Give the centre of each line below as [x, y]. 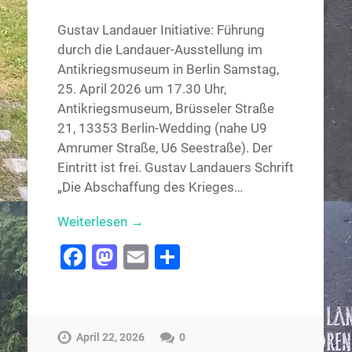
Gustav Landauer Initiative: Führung [161, 29]
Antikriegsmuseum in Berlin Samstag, [168, 69]
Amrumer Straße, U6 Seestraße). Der [165, 147]
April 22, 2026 [110, 338]
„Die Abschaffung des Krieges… [150, 187]
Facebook [139, 257]
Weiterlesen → [100, 221]
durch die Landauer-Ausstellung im [159, 49]
